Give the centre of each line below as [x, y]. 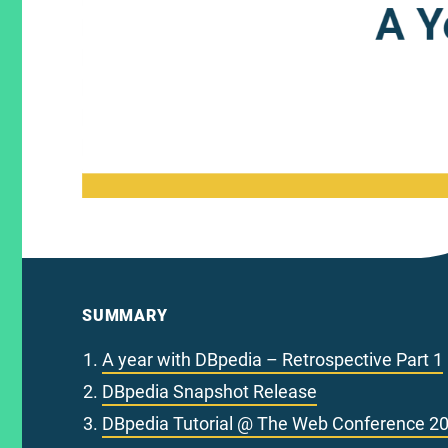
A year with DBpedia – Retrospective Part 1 [272, 359]
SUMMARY [125, 315]
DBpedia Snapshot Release [209, 391]
